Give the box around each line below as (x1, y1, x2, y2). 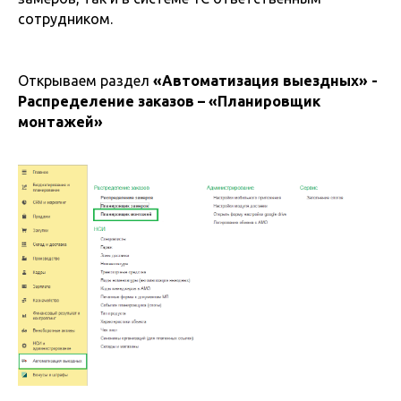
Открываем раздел (18, 73, 153, 89)
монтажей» (18, 114, 103, 130)
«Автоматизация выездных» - (153, 73, 378, 89)
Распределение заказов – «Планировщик (18, 93, 320, 109)
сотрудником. (18, 11, 113, 27)
